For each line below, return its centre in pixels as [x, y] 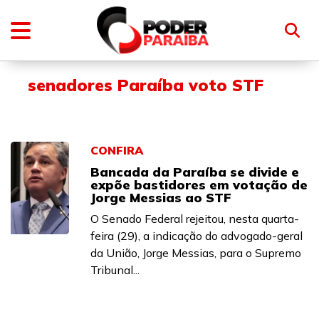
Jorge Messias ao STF [161, 198]
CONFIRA [117, 150]
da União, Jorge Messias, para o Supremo [196, 253]
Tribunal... [115, 270]
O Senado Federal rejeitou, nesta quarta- [195, 219]
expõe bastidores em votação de [199, 185]
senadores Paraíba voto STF [146, 85]
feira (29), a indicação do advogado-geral [197, 236]
